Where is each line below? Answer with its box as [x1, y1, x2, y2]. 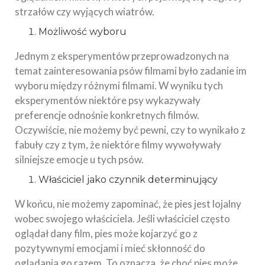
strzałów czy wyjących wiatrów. [15, 5, 154, 18]
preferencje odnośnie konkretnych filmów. [15, 109, 199, 122]
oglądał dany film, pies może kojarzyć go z [15, 227, 198, 240]
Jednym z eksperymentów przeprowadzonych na [15, 50, 229, 63]
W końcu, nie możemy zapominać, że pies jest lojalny [15, 198, 241, 211]
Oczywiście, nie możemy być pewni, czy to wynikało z [15, 124, 245, 137]
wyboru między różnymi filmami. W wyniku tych [15, 79, 223, 92]
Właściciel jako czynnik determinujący [38, 174, 218, 186]
